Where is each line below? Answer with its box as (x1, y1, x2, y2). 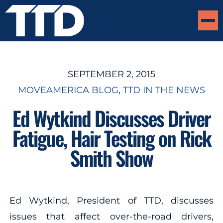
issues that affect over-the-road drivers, (9, 211, 214, 222)
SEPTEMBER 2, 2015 (68, 68, 155, 80)
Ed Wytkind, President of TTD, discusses (9, 195, 214, 206)
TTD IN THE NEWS (123, 84, 205, 96)
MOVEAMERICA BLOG (18, 84, 118, 96)
